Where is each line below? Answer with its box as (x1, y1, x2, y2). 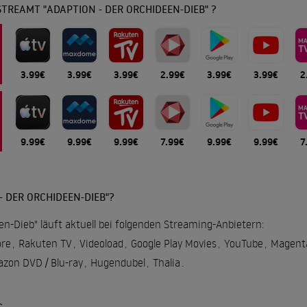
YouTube (223, 236, 263, 250)
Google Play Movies (130, 236, 217, 250)
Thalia (152, 256, 180, 269)
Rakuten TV (18, 236, 72, 250)
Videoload (79, 236, 123, 250)
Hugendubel (90, 256, 145, 269)
